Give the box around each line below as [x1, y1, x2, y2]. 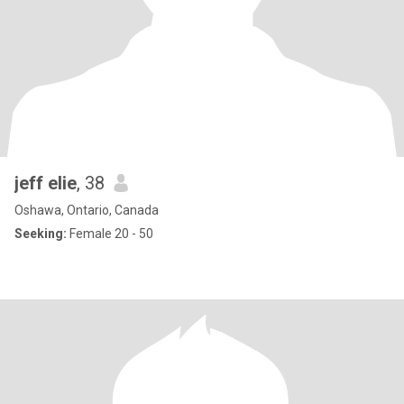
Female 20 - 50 [67, 226, 153, 241]
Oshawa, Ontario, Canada [14, 203, 159, 217]
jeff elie [14, 172, 77, 194]
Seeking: [14, 226, 67, 241]
